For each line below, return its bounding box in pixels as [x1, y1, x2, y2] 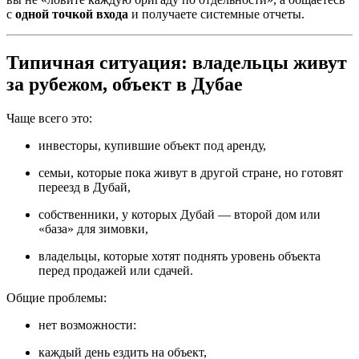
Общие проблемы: [6, 290, 107, 305]
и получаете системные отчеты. [128, 7, 305, 22]
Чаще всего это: [6, 111, 92, 125]
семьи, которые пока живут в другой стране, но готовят [38, 165, 343, 179]
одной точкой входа [15, 7, 128, 22]
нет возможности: [38, 317, 136, 332]
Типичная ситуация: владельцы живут [6, 51, 347, 73]
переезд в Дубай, [38, 179, 131, 194]
